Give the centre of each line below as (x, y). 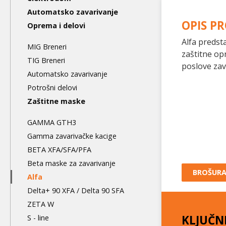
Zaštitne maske (56, 101)
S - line (38, 218)
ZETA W (41, 204)
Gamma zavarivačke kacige (72, 136)
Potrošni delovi (52, 88)
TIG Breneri (46, 60)
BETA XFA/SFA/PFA (59, 150)
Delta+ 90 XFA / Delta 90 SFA (76, 190)
